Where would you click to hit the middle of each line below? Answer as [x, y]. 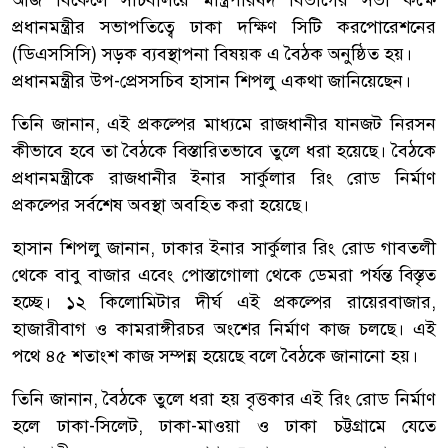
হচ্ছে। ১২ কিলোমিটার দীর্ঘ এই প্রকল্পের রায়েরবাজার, [224, 301]
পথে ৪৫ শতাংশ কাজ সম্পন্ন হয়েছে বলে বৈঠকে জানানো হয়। [215, 355]
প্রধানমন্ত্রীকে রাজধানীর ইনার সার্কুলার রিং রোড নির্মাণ [224, 177]
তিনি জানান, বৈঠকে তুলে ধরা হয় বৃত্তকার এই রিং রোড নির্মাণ [224, 398]
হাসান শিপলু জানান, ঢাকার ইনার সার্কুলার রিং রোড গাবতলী [224, 247]
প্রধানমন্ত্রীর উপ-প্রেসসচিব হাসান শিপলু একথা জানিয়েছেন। [211, 80]
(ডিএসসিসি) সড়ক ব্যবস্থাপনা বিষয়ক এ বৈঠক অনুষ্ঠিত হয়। [212, 53]
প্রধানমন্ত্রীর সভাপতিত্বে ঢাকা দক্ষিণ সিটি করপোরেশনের [224, 26]
